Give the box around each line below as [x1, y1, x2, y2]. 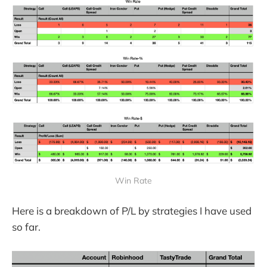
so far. [12, 220, 41, 233]
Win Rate [115, 175, 152, 186]
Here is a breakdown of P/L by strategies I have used [12, 204, 252, 217]
